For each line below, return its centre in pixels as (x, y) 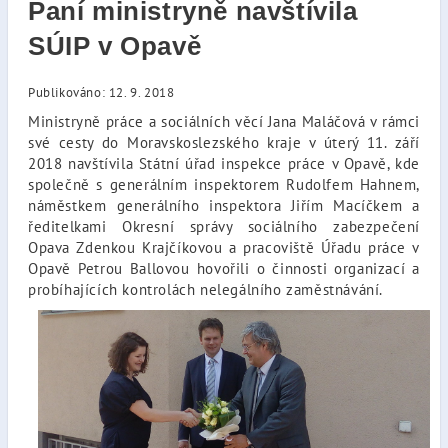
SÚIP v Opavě (115, 46)
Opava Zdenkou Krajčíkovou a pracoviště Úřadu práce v (224, 247)
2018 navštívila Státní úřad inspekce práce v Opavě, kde (224, 163)
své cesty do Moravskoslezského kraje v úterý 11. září (224, 142)
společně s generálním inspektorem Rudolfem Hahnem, (224, 184)
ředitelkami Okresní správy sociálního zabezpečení (224, 226)
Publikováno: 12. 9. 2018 (101, 92)
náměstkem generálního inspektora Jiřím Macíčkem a (224, 205)
